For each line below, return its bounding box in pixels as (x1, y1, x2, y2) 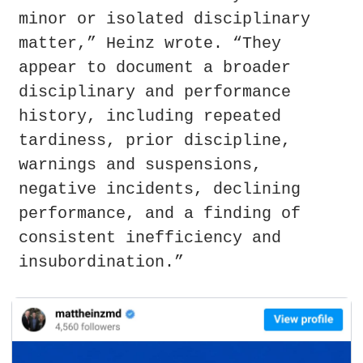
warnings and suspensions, (19, 156, 262, 175)
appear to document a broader (19, 58, 291, 78)
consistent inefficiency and (19, 228, 281, 248)
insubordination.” (19, 253, 184, 272)
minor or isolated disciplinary (19, 10, 310, 29)
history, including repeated (19, 107, 281, 126)
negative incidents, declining (19, 180, 301, 199)
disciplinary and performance (19, 83, 291, 102)
